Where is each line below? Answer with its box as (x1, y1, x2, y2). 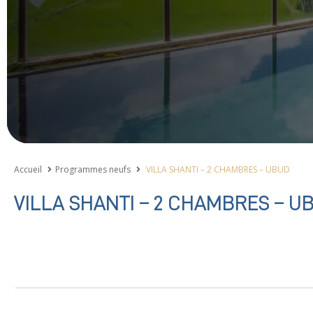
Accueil (14, 163, 42, 176)
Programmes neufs (55, 163, 131, 176)
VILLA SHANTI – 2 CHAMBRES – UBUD (144, 163, 290, 176)
